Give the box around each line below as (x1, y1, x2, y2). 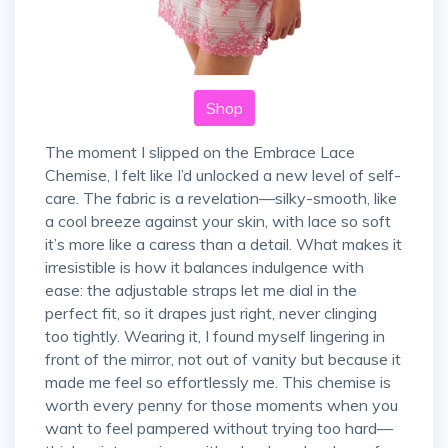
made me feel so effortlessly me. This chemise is (45, 372, 391, 393)
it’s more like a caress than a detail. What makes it (45, 234, 402, 255)
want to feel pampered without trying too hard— (45, 418, 393, 439)
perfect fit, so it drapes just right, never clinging (45, 303, 377, 324)
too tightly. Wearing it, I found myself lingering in (45, 326, 385, 347)
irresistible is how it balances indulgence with (45, 257, 364, 278)
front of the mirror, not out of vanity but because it (45, 349, 401, 370)
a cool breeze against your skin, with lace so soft (45, 211, 391, 232)
